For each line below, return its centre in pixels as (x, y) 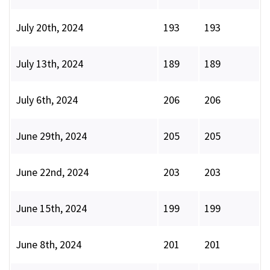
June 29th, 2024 (51, 136)
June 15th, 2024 (51, 209)
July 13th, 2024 (49, 64)
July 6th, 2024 (47, 100)
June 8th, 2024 (49, 245)
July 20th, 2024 (49, 28)
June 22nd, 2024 (52, 172)
